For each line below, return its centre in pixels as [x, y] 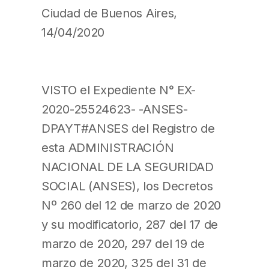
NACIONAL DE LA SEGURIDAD [128, 166]
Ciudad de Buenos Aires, [110, 13]
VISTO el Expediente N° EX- [119, 89]
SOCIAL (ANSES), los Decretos [127, 186]
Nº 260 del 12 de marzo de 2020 [131, 205]
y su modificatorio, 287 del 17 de [130, 224]
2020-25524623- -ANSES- [115, 109]
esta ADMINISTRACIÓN [108, 147]
